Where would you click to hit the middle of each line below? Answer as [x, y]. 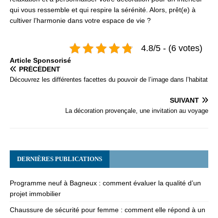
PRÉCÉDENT [40, 69]
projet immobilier [35, 194]
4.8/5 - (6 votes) [172, 48]
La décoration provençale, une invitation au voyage [137, 111]
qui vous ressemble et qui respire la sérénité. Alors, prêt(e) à [103, 10]
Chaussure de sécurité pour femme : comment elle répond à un [108, 210]
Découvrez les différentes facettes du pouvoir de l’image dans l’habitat [109, 80]
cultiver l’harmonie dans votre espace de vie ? [80, 20]
